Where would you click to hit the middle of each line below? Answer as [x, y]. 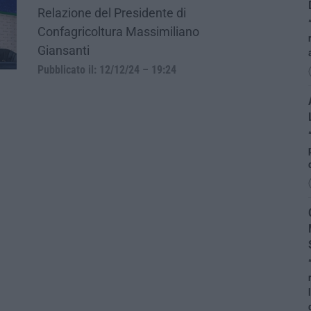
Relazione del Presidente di [112, 12]
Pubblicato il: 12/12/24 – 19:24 [107, 70]
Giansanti [64, 50]
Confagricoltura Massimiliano [118, 31]
